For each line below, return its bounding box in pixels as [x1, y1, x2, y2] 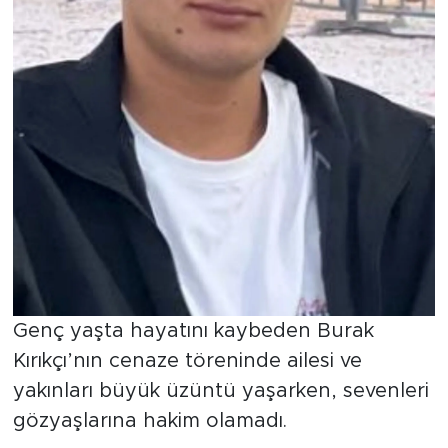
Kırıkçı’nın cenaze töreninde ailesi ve [12, 351, 362, 372]
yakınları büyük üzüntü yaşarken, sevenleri [12, 381, 429, 402]
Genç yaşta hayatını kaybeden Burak [12, 321, 374, 342]
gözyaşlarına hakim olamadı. [12, 411, 287, 432]
